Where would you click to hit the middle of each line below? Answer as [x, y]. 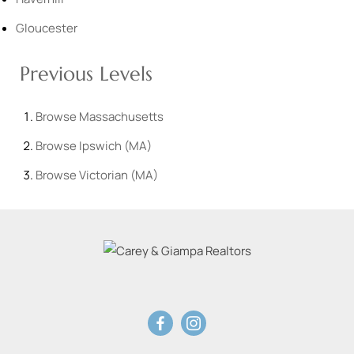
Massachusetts [121, 117]
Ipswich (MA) [115, 146]
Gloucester [47, 28]
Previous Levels [86, 74]
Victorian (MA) [119, 175]
